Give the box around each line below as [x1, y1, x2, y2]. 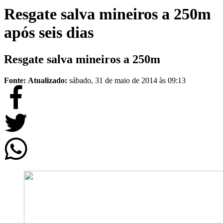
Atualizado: [28, 76, 69, 85]
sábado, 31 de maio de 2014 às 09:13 [69, 76, 186, 85]
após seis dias [4, 23, 94, 42]
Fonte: [4, 76, 26, 85]
